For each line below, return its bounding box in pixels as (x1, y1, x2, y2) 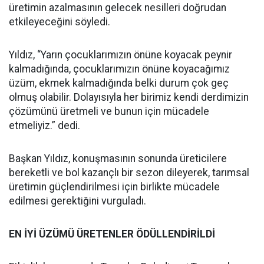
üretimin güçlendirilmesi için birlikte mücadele (9, 180, 220, 193)
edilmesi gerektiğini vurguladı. (9, 194, 146, 207)
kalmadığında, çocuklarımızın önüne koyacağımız (9, 62, 230, 75)
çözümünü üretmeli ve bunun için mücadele (9, 105, 209, 117)
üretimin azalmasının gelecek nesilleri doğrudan (9, 1, 226, 14)
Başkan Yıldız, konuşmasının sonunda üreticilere (9, 152, 227, 164)
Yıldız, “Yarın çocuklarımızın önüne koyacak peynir (9, 48, 232, 61)
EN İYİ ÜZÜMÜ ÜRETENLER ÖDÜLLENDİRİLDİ (9, 227, 215, 240)
